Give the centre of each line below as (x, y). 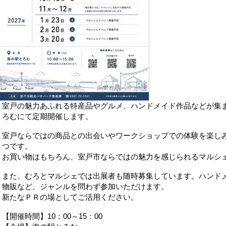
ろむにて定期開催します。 (47, 116)
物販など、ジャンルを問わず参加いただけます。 (85, 186)
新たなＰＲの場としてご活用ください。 (70, 197)
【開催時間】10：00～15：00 (52, 216)
